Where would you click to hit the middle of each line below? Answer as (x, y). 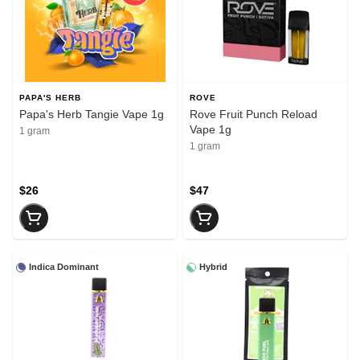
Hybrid (213, 267)
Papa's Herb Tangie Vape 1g (92, 115)
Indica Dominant (64, 267)
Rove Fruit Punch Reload (254, 115)
